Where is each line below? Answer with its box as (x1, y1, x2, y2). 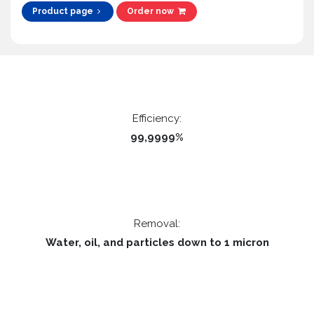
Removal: (134, 217, 180, 231)
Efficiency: (132, 112, 182, 125)
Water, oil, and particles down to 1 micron (45, 236, 269, 250)
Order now (127, 6, 179, 17)
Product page (32, 6, 96, 17)
